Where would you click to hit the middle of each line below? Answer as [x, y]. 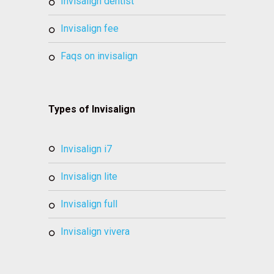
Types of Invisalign [92, 109]
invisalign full [91, 204]
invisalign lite [91, 177]
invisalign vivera [97, 232]
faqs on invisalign [102, 56]
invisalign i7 [88, 149]
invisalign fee [91, 29]
